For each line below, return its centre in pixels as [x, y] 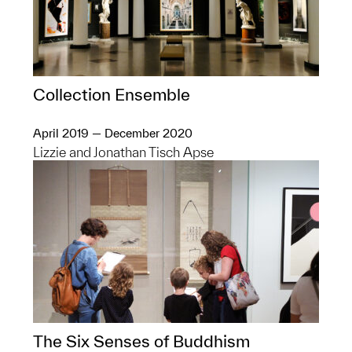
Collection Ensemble [112, 94]
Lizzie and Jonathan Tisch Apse [123, 152]
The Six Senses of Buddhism [141, 341]
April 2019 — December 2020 [113, 133]
